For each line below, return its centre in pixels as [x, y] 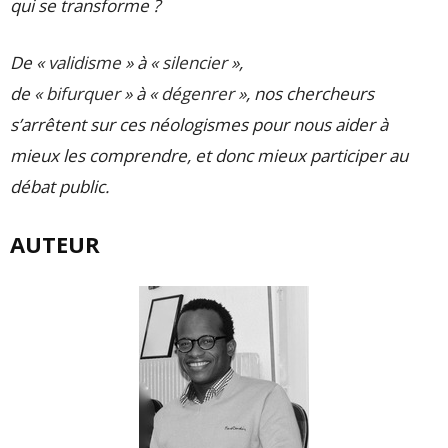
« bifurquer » [83, 93]
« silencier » [194, 62]
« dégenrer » [197, 93]
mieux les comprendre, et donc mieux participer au [209, 155]
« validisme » [84, 62]
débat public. [59, 186]
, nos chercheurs [310, 93]
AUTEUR [55, 243]
